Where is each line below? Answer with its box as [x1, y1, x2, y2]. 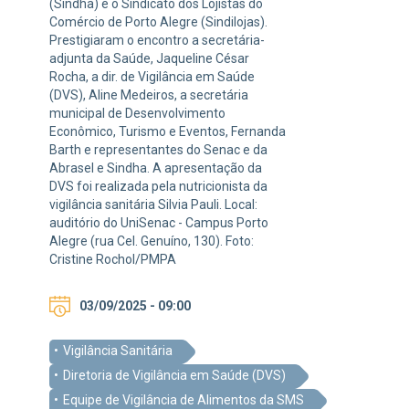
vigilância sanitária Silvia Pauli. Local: [49, 197, 257, 213]
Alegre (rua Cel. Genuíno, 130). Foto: [49, 234, 254, 249]
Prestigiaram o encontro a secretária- [49, 33, 265, 48]
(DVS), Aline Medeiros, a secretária [49, 88, 248, 103]
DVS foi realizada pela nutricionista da [49, 179, 267, 194]
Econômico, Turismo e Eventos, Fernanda [49, 124, 286, 140]
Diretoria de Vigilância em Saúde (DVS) [63, 368, 286, 383]
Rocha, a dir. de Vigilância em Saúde [49, 69, 255, 85]
